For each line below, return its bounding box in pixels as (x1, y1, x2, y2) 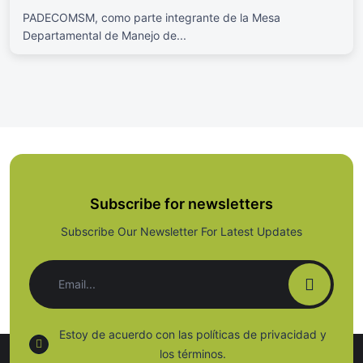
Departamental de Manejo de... (23, 28, 186, 42)
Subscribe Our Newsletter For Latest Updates (61, 224, 302, 238)
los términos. (160, 346, 226, 361)
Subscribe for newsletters (90, 194, 273, 212)
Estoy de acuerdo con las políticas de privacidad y (59, 327, 327, 341)
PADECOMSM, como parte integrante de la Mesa (23, 10, 280, 24)
